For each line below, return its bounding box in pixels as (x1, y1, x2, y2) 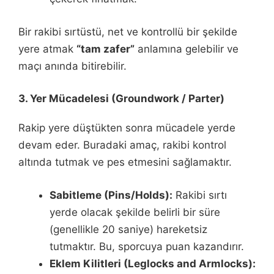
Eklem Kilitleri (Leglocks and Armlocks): (50, 257, 256, 270)
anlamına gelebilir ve (135, 42, 239, 55)
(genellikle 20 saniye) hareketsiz (50, 223, 207, 235)
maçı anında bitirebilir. (18, 59, 127, 72)
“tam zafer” (76, 42, 135, 55)
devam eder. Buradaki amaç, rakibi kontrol (18, 139, 226, 151)
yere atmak (18, 42, 76, 55)
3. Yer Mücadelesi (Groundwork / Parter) (18, 92, 224, 105)
